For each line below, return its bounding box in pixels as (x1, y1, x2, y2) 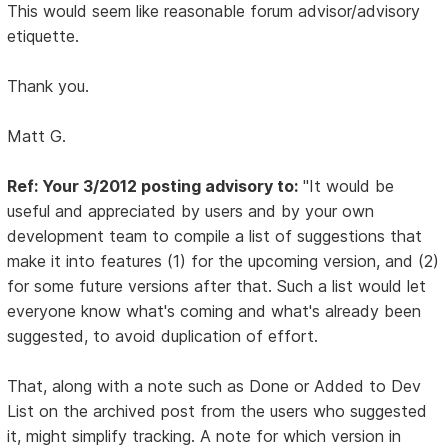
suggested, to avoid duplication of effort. (7, 325, 319, 346)
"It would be (298, 175, 395, 196)
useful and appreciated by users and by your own (7, 200, 375, 221)
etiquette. (7, 25, 80, 46)
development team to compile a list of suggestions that (7, 225, 423, 246)
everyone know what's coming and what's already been (7, 300, 422, 321)
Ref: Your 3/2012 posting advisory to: (7, 175, 299, 196)
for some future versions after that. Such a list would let (7, 275, 427, 296)
